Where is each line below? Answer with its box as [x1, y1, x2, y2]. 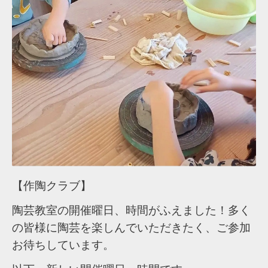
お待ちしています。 [12, 238, 114, 251]
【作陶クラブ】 [12, 179, 92, 192]
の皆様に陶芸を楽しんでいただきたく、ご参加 [12, 221, 251, 234]
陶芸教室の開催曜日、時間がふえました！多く [12, 203, 251, 217]
